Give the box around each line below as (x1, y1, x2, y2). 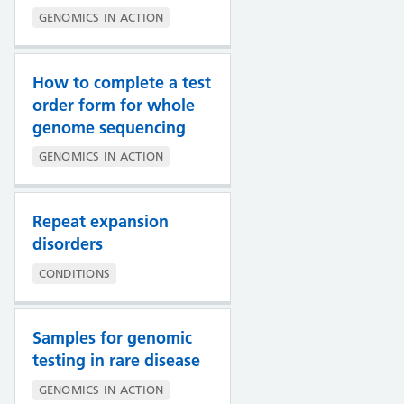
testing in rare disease (32, 350, 200, 372)
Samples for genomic (32, 327, 192, 349)
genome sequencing (32, 117, 186, 138)
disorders (32, 234, 103, 255)
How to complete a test (32, 72, 211, 93)
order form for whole (32, 95, 195, 115)
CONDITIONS (38, 265, 111, 280)
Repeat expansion (32, 211, 169, 233)
